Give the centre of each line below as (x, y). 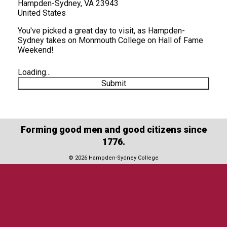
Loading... (34, 72)
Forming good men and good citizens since (113, 129)
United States (42, 13)
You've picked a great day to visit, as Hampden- (101, 30)
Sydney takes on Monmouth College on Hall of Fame (110, 40)
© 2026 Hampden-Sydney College (113, 158)
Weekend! (36, 50)
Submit (113, 83)
